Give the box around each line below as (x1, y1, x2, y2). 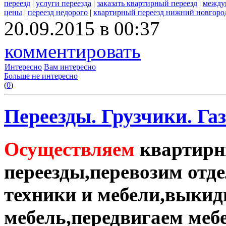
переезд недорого (28, 8, 88, 17)
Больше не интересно (4, 72, 78, 81)
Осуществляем (4, 138, 135, 160)
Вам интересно (44, 63, 96, 72)
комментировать (5, 40, 141, 63)
